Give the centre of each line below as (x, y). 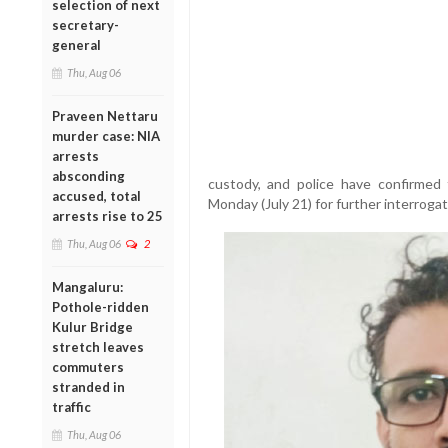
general (76, 44)
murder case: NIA (106, 135)
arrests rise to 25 (107, 215)
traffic (71, 406)
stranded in (88, 386)
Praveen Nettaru (105, 115)
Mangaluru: (87, 286)
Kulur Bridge (92, 326)
